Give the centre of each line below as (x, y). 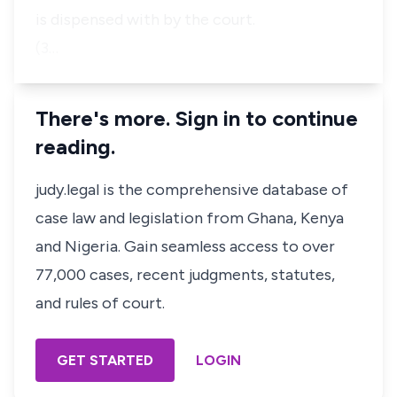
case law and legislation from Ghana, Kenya (190, 218)
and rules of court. (100, 303)
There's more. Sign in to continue (197, 118)
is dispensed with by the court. (145, 19)
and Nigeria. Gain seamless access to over (185, 246)
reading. (75, 147)
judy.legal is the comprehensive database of (192, 190)
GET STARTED (105, 360)
